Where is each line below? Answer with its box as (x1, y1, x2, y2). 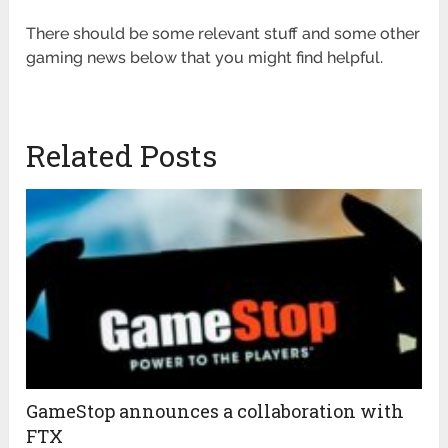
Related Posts (26, 136, 218, 176)
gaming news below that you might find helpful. (26, 48, 388, 68)
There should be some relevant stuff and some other (26, 24, 421, 44)
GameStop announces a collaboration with (26, 399, 405, 424)
